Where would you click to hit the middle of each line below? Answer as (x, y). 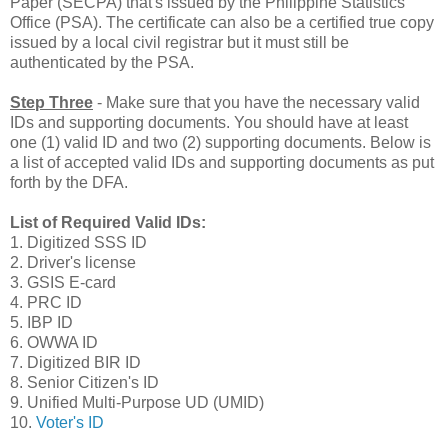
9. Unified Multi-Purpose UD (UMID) (137, 402)
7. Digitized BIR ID (75, 362)
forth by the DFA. (69, 182)
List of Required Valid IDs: (108, 222)
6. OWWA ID (54, 342)
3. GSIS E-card (63, 282)
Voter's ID (70, 422)
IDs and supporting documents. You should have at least (209, 122)
